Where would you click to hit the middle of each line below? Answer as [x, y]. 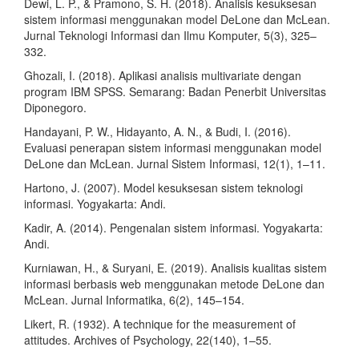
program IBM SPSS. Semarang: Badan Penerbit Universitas [175, 92]
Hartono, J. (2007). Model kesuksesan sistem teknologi [163, 188]
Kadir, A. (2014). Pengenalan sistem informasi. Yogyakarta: [173, 228]
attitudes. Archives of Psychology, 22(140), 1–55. [148, 340]
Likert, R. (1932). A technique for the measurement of [160, 324]
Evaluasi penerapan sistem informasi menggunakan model [173, 148]
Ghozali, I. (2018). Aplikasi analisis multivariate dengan [163, 76]
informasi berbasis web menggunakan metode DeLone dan [174, 284]
